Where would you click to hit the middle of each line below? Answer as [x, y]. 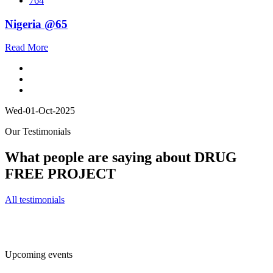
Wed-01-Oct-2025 [40, 111]
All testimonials [35, 200]
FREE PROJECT [60, 174]
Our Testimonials [38, 132]
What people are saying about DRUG [121, 158]
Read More [27, 48]
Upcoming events [39, 255]
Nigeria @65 [36, 24]
